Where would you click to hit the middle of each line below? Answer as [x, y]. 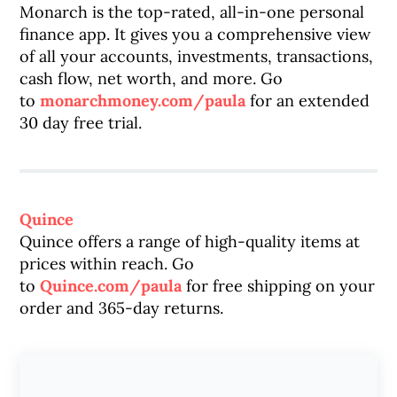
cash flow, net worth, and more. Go [152, 78]
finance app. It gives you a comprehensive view [195, 34]
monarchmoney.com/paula [143, 101]
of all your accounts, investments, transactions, [197, 56]
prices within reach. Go [107, 264]
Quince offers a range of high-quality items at [190, 241]
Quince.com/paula [111, 286]
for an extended [308, 101]
